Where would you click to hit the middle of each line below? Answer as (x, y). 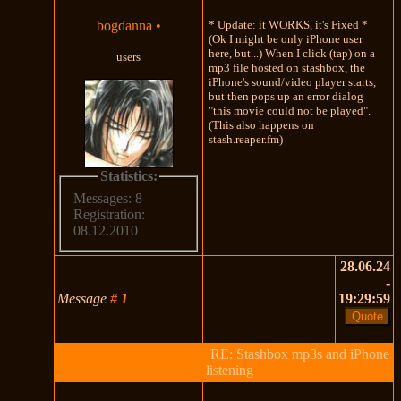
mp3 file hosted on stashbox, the (287, 67)
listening (230, 370)
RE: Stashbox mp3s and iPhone (299, 354)
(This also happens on (262, 124)
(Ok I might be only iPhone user (286, 38)
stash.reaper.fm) (246, 139)
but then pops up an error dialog (286, 96)
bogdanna (124, 25)
